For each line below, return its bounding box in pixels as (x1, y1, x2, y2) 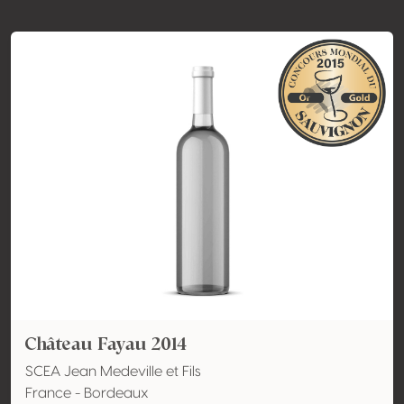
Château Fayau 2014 (25, 331, 187, 356)
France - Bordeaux (25, 386, 149, 400)
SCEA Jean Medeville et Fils (25, 364, 201, 379)
